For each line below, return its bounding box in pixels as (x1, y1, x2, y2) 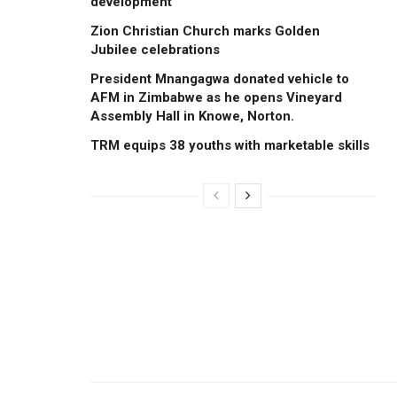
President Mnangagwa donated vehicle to (90, 70, 349, 87)
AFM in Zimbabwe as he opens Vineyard (90, 89, 342, 105)
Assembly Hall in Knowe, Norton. (90, 107, 294, 124)
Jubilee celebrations (90, 41, 220, 58)
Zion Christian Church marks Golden (90, 22, 320, 39)
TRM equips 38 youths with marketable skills (90, 136, 370, 153)
